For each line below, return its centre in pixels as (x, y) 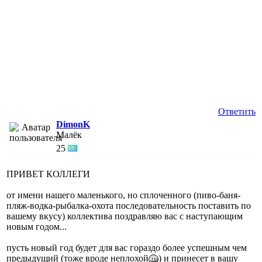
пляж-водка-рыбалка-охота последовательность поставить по (129, 205)
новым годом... (37, 226)
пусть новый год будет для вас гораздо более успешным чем (127, 247)
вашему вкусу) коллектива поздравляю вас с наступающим (125, 216)
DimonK (73, 124)
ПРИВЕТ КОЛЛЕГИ (48, 174)
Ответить (237, 111)
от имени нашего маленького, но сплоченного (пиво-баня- (123, 195)
